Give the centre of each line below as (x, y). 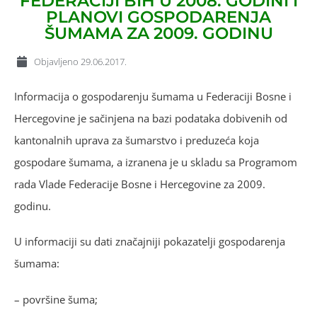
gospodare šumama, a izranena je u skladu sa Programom (156, 162)
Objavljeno (56, 61)
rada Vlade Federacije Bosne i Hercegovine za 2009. (140, 184)
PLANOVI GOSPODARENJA (158, 17)
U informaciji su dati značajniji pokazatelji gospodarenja (150, 242)
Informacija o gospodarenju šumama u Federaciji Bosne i (153, 96)
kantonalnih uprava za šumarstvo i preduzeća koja (137, 140)
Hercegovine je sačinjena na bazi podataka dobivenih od (151, 118)
